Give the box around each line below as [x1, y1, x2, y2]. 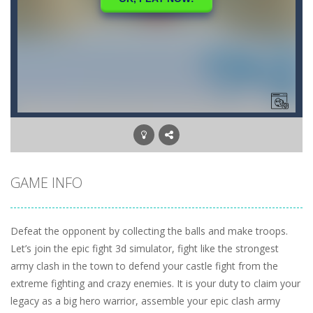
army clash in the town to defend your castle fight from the [10, 259, 278, 272]
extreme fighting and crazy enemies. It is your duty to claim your [10, 277, 300, 290]
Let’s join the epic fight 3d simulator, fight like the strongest [10, 242, 279, 255]
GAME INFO [10, 173, 82, 192]
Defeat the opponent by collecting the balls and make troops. [10, 224, 288, 238]
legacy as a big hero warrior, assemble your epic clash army [10, 294, 280, 307]
